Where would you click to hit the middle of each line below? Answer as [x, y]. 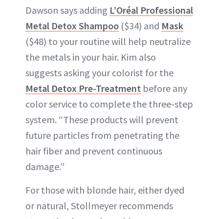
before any [164, 88]
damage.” [45, 167]
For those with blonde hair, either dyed [105, 190]
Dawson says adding [67, 10]
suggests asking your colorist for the [99, 73]
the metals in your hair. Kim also [91, 57]
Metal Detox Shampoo [72, 26]
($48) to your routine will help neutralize [108, 42]
